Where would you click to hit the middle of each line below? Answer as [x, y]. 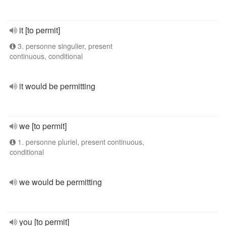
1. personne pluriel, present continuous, [80, 142]
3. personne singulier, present [64, 46]
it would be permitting [57, 86]
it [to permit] [40, 30]
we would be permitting [61, 182]
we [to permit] [43, 126]
